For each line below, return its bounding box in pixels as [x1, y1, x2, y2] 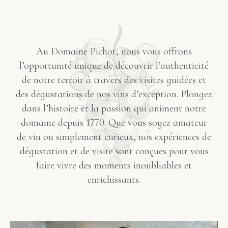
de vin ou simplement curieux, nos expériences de [17, 131, 211, 144]
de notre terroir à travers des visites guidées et [22, 74, 206, 87]
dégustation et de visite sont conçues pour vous [19, 145, 209, 158]
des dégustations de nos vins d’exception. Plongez [16, 88, 212, 101]
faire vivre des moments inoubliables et [36, 159, 192, 172]
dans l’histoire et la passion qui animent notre [22, 102, 206, 115]
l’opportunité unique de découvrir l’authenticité [19, 60, 209, 72]
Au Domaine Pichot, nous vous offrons [36, 45, 192, 58]
